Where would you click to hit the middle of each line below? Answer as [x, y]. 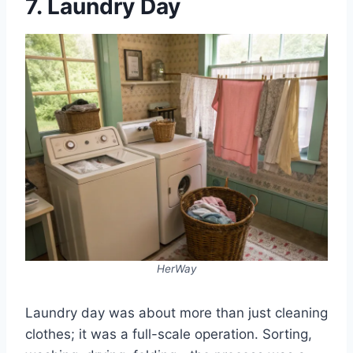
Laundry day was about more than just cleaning [176, 313]
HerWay [176, 269]
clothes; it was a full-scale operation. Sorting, [169, 334]
